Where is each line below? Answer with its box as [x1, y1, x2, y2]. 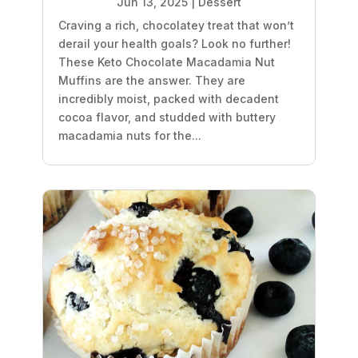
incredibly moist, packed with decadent [58, 92, 279, 106]
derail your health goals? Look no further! [58, 37, 291, 51]
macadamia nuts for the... [58, 129, 201, 143]
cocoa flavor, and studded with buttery [58, 110, 276, 125]
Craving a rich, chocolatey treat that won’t [58, 18, 294, 33]
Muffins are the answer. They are [58, 74, 245, 88]
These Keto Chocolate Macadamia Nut [58, 55, 275, 70]
